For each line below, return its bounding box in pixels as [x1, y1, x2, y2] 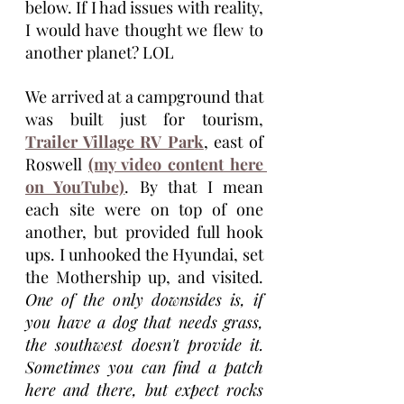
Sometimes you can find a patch [25, 356, 263, 378]
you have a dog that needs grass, [25, 311, 263, 333]
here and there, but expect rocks [25, 379, 263, 400]
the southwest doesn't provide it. [25, 334, 263, 355]
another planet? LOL [25, 41, 174, 63]
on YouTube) [25, 176, 125, 197]
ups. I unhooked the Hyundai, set [25, 243, 263, 265]
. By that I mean [124, 176, 264, 197]
